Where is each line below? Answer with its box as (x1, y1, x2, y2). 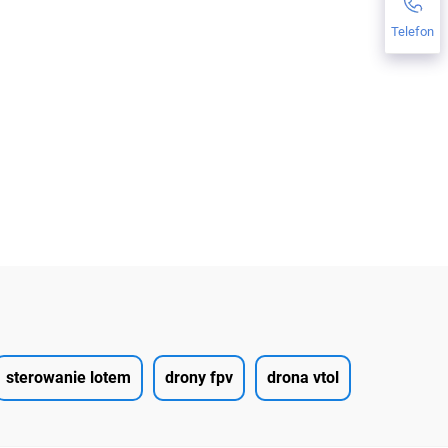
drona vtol (267, 368, 339, 387)
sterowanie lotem (6, 368, 131, 387)
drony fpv (165, 368, 233, 387)
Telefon (391, 23, 434, 39)
